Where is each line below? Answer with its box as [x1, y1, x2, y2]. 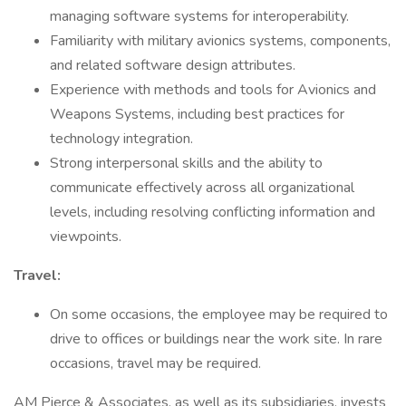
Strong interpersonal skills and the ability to [50, 153, 323, 173]
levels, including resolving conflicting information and [50, 202, 375, 222]
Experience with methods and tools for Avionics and [50, 80, 376, 100]
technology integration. [50, 129, 193, 149]
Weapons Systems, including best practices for [50, 104, 344, 124]
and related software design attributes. [50, 55, 295, 75]
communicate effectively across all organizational [50, 178, 354, 198]
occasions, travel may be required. [50, 353, 261, 373]
